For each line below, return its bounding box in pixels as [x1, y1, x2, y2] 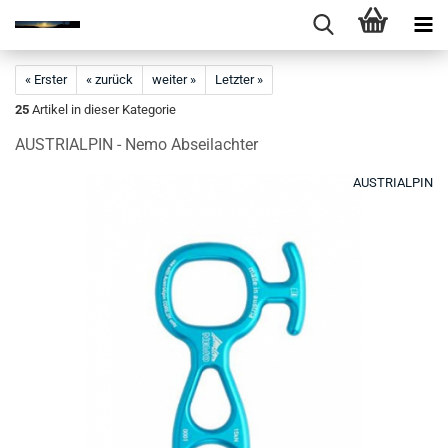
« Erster [25, 72, 67, 87]
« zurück [86, 72, 133, 87]
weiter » [152, 72, 196, 87]
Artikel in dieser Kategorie [29, 102, 176, 117]
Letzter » [215, 72, 263, 87]
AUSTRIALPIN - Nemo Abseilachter [15, 135, 258, 154]
